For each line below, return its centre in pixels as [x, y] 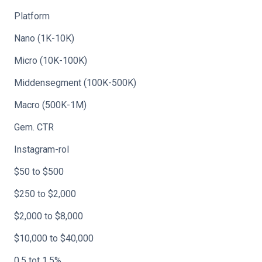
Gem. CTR [34, 127]
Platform [32, 16]
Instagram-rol [42, 149]
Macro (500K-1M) [50, 105]
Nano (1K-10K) [44, 38]
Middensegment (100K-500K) [75, 83]
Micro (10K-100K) [51, 61]
